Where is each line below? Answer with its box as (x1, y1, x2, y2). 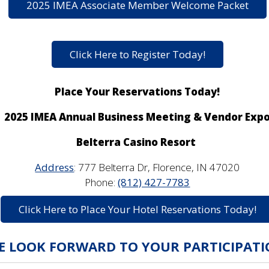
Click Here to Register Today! (69, 47, 205, 61)
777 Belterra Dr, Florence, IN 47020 (78, 160, 240, 174)
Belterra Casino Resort (76, 135, 199, 149)
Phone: (85, 175, 118, 189)
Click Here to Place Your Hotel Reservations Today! (18, 202, 256, 216)
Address (35, 160, 74, 174)
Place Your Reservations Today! (55, 85, 220, 98)
